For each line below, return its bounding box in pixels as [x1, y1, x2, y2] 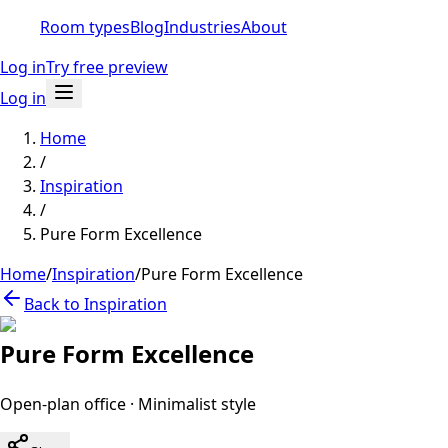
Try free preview [46, 56, 168, 78]
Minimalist [138, 392, 217, 415]
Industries [164, 16, 241, 38]
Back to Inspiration [24, 293, 167, 315]
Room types [40, 16, 130, 38]
